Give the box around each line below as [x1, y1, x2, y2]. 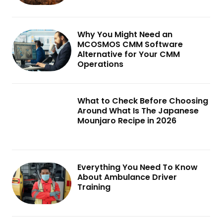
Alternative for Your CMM [77, 49, 180, 60]
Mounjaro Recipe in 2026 [77, 115, 176, 126]
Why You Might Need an [77, 29, 172, 40]
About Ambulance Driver [77, 171, 177, 183]
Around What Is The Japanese [77, 105, 199, 116]
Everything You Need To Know [77, 162, 198, 173]
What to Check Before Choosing [77, 95, 208, 107]
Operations [77, 58, 123, 70]
